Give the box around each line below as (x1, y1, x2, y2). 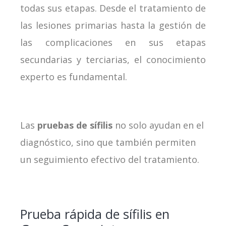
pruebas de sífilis (37, 119, 115, 131)
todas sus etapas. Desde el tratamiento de (20, 2, 206, 14)
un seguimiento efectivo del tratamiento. (20, 153, 202, 165)
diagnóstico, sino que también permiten (20, 136, 196, 148)
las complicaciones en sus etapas (20, 36, 206, 48)
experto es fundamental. (20, 70, 127, 83)
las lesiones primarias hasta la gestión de (20, 19, 206, 31)
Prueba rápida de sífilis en (20, 205, 169, 222)
